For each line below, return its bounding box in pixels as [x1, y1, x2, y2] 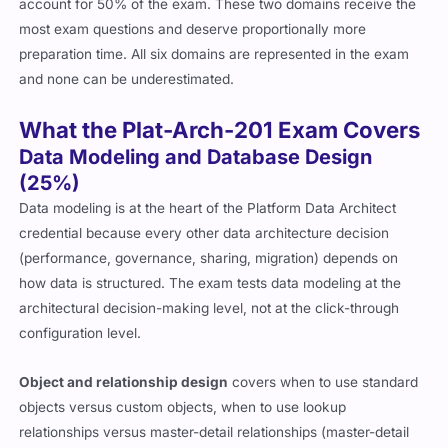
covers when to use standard [228, 373, 419, 390]
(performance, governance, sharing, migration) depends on [19, 249, 399, 266]
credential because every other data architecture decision [19, 224, 390, 241]
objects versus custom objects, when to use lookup [19, 398, 347, 415]
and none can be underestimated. [19, 70, 235, 87]
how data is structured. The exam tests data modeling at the [19, 274, 402, 291]
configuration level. [19, 324, 142, 341]
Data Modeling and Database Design [19, 144, 373, 169]
